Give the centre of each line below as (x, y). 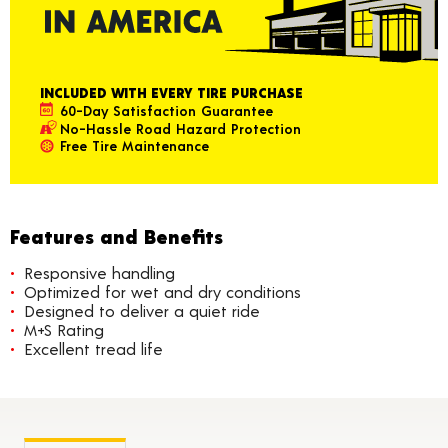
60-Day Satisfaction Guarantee (166, 110)
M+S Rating (64, 330)
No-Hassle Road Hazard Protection (180, 128)
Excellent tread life (93, 349)
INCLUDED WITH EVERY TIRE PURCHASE (171, 93)
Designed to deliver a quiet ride (142, 311)
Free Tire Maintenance (134, 146)
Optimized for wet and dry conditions (162, 292)
